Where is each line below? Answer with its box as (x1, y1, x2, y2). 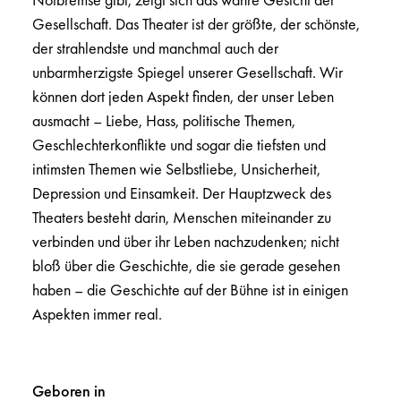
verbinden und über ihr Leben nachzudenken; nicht (32, 231, 339, 252)
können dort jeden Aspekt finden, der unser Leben (32, 86, 334, 107)
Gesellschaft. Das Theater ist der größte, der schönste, (32, 13, 360, 35)
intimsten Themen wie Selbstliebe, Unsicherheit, (32, 158, 320, 180)
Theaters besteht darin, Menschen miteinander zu (32, 207, 331, 228)
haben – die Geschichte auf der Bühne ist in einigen (32, 279, 348, 301)
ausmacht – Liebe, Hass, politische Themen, (32, 110, 295, 132)
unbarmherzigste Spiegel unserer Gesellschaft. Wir (32, 62, 343, 83)
